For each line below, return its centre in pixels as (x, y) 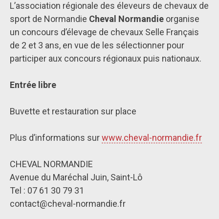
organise (182, 19)
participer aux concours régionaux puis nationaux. (106, 58)
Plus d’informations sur (56, 138)
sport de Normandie (49, 19)
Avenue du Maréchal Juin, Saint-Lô (76, 177)
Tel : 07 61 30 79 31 (47, 190)
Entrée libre (33, 85)
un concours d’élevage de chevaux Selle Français (104, 32)
